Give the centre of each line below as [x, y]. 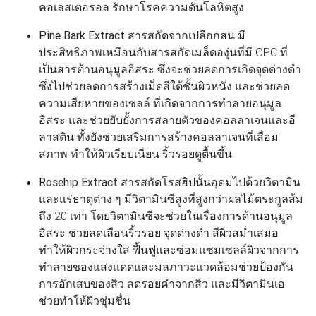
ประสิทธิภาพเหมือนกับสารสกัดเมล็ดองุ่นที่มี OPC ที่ [163, 52]
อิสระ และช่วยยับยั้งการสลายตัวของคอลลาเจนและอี [167, 120]
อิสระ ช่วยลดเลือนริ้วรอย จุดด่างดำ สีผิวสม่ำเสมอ [159, 232]
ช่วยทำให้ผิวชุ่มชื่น [85, 300]
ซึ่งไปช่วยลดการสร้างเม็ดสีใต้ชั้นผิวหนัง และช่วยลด [164, 86]
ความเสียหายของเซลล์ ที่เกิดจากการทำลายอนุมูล [160, 103]
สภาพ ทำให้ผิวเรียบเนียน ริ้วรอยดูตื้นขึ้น [135, 153]
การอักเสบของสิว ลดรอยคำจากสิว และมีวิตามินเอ [162, 283]
